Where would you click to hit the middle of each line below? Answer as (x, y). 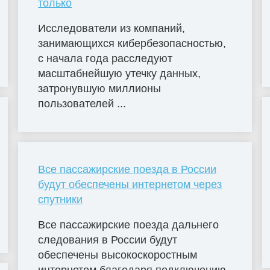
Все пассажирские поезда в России (127, 170)
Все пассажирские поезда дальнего (129, 225)
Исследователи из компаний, (112, 29)
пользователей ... (82, 104)
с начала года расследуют (105, 59)
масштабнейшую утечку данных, (120, 74)
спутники (61, 200)
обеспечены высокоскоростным (118, 255)
